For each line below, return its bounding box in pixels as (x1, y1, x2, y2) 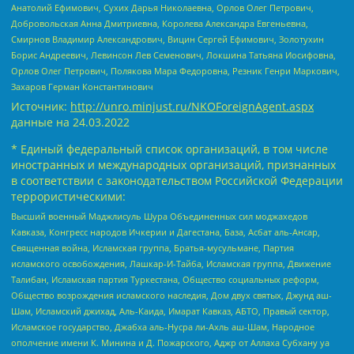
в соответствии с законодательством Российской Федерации (11, 172, 343, 188)
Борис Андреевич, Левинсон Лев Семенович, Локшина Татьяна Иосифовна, (11, 49, 336, 62)
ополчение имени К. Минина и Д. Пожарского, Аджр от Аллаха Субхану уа (11, 337, 330, 349)
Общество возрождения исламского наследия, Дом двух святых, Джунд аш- (11, 289, 332, 302)
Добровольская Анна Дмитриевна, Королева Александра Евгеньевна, (11, 17, 308, 30)
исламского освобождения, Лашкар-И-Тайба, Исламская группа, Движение (11, 258, 331, 270)
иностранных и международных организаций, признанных (11, 156, 336, 172)
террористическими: (11, 188, 126, 204)
